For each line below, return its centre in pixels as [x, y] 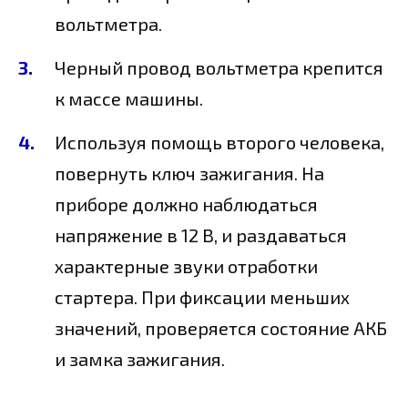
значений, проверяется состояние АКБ [221, 328]
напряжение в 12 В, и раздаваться [201, 235]
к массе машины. [129, 99]
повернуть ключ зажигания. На [189, 173]
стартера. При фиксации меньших [202, 297]
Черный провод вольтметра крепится [219, 68]
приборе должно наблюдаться [186, 204]
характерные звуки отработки [186, 266]
